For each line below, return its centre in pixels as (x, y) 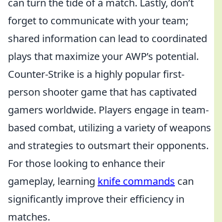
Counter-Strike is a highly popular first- (96, 74)
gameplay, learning (53, 181)
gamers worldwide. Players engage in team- (108, 110)
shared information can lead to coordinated (108, 38)
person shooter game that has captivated (102, 92)
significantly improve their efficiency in (96, 199)
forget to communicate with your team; (98, 21)
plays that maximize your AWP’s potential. (103, 56)
